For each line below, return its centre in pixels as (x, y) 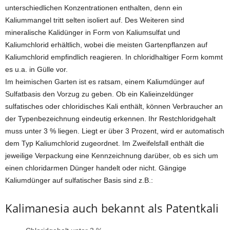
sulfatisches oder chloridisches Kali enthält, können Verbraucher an (114, 106)
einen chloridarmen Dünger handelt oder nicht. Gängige (96, 168)
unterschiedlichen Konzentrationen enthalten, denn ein (94, 8)
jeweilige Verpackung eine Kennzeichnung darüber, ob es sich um (112, 156)
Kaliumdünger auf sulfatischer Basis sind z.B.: (79, 180)
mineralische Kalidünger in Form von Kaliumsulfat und (93, 32)
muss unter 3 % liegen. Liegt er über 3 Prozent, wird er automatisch (115, 131)
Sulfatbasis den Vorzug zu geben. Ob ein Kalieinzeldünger (99, 94)
